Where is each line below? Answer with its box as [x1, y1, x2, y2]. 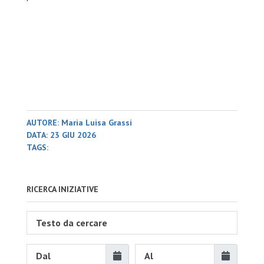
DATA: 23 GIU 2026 [26, 130, 96, 140]
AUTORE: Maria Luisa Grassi [26, 117, 132, 128]
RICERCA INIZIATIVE [26, 184, 98, 194]
